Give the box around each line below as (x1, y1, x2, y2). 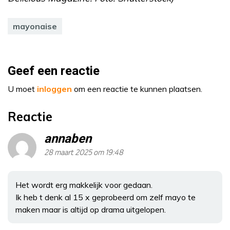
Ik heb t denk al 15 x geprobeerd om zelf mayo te (15, 192, 196, 203)
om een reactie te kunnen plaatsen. (72, 84, 202, 94)
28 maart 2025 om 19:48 (44, 148, 123, 158)
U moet (8, 84, 37, 94)
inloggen (37, 84, 72, 94)
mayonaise (13, 21, 57, 32)
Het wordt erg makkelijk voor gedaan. (15, 180, 152, 190)
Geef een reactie (8, 62, 100, 81)
